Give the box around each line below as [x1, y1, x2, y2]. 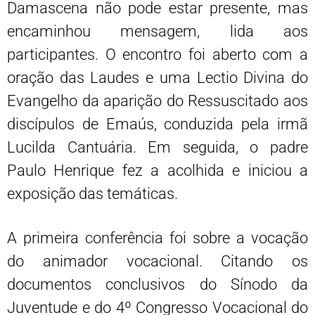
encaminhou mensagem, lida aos [7, 22, 308, 40]
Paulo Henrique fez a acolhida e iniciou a [7, 161, 308, 179]
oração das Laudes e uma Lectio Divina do [7, 68, 308, 86]
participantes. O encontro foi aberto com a [7, 45, 308, 63]
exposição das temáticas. [7, 184, 178, 202]
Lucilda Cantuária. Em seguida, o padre [7, 138, 308, 156]
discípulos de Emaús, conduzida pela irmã [7, 115, 308, 133]
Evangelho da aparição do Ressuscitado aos [7, 91, 308, 110]
